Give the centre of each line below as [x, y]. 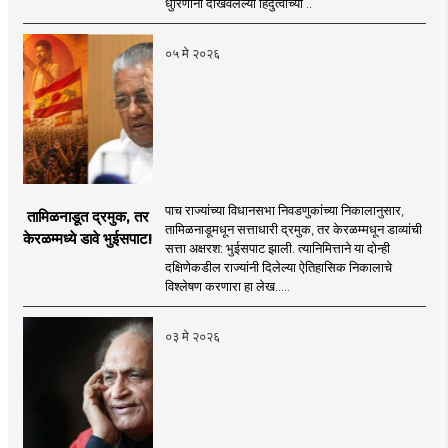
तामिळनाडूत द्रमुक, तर [87, 216]
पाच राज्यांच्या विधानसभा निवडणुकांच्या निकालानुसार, [284, 209]
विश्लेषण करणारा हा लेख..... [227, 285]
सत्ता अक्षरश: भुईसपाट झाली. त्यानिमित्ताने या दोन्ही [277, 247]
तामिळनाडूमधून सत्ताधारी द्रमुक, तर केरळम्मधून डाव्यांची [293, 228]
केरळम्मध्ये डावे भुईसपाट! [88, 238]
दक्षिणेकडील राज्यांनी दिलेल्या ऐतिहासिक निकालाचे [278, 266]
